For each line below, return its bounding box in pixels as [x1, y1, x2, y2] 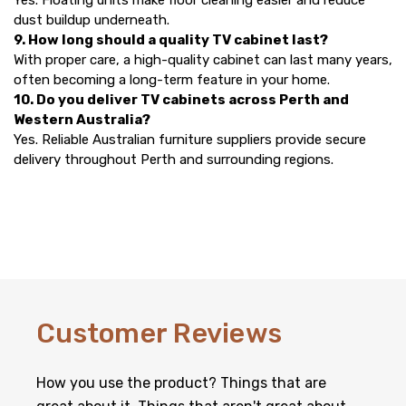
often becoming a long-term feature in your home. [14, 72, 330, 89]
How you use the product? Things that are [36, 374, 326, 392]
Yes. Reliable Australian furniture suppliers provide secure [14, 131, 366, 149]
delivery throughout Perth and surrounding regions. [14, 151, 333, 169]
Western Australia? [14, 111, 150, 129]
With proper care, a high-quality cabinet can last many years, [14, 52, 392, 69]
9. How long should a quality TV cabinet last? [14, 32, 328, 49]
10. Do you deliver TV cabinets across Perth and [14, 92, 349, 109]
